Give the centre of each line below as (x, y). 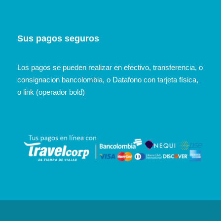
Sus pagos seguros (58, 38)
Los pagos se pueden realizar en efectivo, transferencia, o (110, 67)
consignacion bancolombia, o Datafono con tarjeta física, (108, 79)
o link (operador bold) (51, 92)
